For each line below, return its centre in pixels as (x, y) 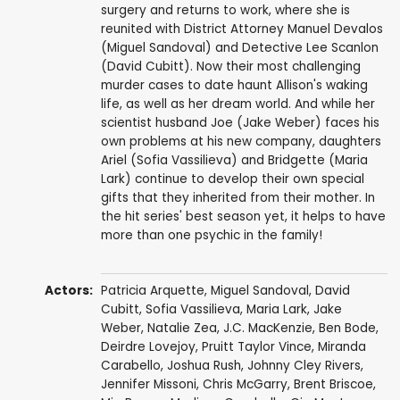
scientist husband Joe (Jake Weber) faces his (240, 123)
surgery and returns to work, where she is (225, 11)
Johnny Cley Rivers (304, 366)
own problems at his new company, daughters (241, 142)
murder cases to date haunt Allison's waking (234, 86)
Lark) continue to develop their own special (232, 179)
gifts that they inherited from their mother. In (237, 198)
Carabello (130, 366)
